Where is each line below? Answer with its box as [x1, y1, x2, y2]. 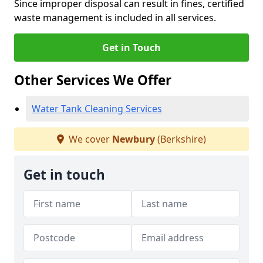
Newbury [112, 133, 155, 146]
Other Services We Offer [14, 71, 171, 89]
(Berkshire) [155, 133, 206, 146]
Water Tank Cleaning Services [32, 102, 162, 115]
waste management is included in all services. [14, 11, 216, 24]
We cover [66, 133, 112, 146]
